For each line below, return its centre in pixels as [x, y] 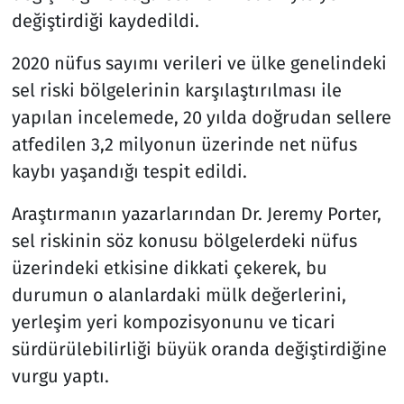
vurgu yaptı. [60, 376]
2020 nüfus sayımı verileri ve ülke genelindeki [199, 63]
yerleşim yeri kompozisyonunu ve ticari [173, 321]
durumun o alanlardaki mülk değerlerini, [179, 294]
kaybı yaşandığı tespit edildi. [129, 171]
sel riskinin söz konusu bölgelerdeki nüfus [184, 240]
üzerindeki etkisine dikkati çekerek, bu [169, 267]
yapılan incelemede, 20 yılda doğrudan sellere [201, 117]
